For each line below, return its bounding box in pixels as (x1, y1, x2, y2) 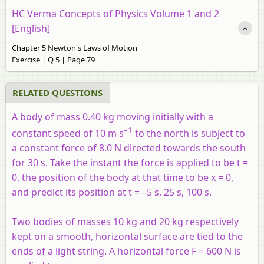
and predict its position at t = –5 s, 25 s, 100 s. (12, 186, 212, 199)
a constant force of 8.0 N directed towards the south (12, 141, 246, 155)
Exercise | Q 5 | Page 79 (12, 54, 95, 65)
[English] (12, 21, 50, 35)
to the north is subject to (133, 127, 245, 140)
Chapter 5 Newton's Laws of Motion (12, 42, 137, 53)
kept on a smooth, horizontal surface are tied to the (12, 230, 243, 243)
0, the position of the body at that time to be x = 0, (12, 171, 233, 184)
